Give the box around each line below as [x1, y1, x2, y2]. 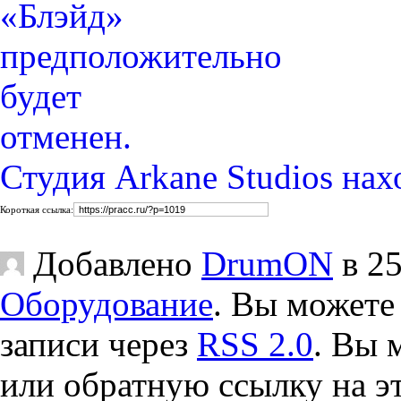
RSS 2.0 [197, 325, 313, 364]
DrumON [201, 244, 333, 284]
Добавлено [24, 244, 201, 284]
